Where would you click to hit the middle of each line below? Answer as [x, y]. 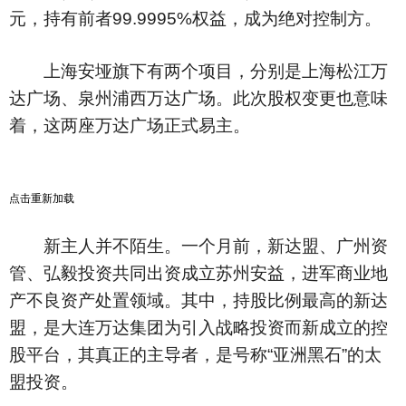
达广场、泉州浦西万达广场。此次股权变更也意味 [198, 98]
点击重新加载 [42, 198]
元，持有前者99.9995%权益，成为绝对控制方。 [195, 19]
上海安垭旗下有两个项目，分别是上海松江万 [198, 71]
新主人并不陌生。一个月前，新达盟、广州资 [198, 246]
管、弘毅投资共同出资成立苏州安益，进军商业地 [198, 273]
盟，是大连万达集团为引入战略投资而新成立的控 [198, 328]
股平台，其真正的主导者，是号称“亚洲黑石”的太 [195, 355]
